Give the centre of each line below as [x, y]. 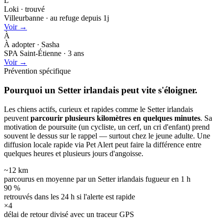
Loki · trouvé [24, 9]
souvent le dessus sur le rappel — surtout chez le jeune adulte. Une [107, 136]
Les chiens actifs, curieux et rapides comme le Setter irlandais [98, 109]
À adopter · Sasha [32, 45]
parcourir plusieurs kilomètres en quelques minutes [115, 118]
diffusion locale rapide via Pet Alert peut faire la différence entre [103, 144]
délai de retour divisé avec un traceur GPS [69, 214]
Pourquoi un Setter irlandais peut [73, 90]
